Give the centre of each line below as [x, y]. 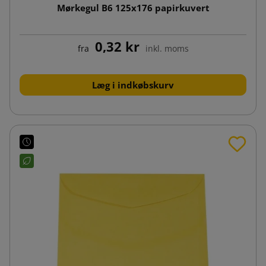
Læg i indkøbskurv [133, 85]
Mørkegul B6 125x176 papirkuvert [133, 7]
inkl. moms [167, 48]
